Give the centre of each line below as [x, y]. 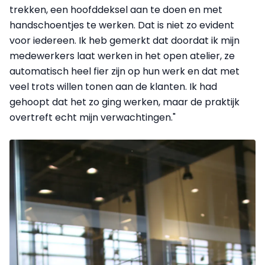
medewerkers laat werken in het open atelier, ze [122, 56]
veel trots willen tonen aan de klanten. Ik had [113, 86]
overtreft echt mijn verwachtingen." [93, 117]
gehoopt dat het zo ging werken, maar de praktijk [125, 102]
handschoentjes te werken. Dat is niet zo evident [122, 25]
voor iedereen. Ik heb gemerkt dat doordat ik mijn [125, 40]
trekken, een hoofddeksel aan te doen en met [116, 9]
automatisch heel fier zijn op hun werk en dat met [125, 71]
